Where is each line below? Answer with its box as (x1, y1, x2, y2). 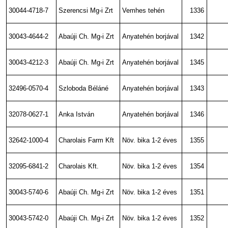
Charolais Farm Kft (59, 136, 115, 145)
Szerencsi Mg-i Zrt (59, 7, 113, 15)
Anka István (59, 110, 95, 119)
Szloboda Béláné (59, 84, 109, 93)
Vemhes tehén (122, 7, 165, 15)
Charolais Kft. (59, 162, 99, 170)
